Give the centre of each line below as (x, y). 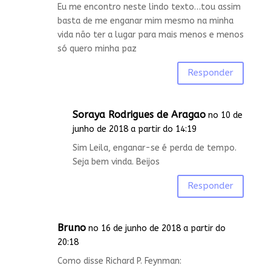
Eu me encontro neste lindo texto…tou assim (149, 7)
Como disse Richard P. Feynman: (119, 261)
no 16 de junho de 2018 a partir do (157, 228)
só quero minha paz (97, 48)
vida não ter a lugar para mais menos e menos (150, 34)
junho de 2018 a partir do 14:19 (134, 129)
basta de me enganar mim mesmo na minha (145, 21)
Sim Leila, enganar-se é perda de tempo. (154, 148)
